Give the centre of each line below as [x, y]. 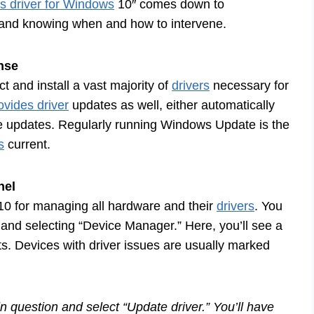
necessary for [249, 86]
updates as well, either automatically [172, 105]
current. [27, 145]
